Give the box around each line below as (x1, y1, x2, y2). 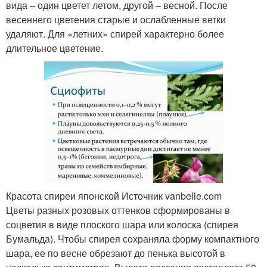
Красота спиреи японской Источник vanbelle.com (6, 189, 222, 203)
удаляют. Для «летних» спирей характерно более (6, 27, 224, 41)
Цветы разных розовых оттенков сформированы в (6, 203, 230, 218)
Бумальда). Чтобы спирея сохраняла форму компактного (6, 232, 259, 246)
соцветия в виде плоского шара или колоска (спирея (6, 218, 238, 232)
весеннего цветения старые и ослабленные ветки (6, 13, 226, 27)
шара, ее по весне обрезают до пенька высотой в (6, 246, 225, 260)
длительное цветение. (6, 41, 103, 55)
